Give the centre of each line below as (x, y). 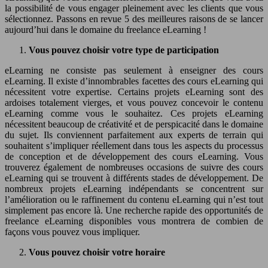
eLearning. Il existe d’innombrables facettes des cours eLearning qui (134, 81)
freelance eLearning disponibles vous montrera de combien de (134, 221)
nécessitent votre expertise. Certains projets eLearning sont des (134, 92)
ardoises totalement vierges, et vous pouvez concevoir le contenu (134, 102)
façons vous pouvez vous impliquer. (72, 232)
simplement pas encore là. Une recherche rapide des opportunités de (134, 210)
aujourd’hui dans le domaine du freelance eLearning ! (106, 29)
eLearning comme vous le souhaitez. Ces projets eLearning (134, 113)
